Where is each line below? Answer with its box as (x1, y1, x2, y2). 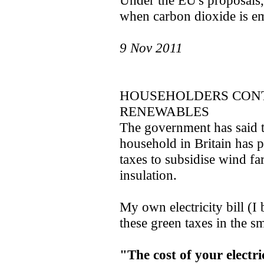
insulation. (120, 167, 177, 183)
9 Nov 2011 (120, 40, 183, 55)
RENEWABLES (120, 104, 209, 119)
